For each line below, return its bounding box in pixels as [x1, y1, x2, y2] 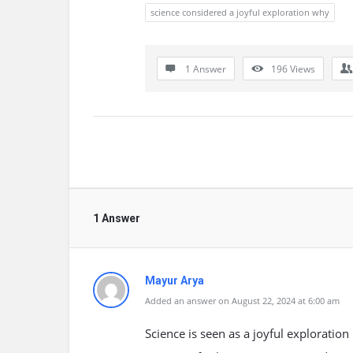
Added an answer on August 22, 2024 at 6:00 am [145, 295, 340, 307]
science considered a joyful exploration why [150, 6, 329, 18]
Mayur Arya [145, 274, 204, 287]
